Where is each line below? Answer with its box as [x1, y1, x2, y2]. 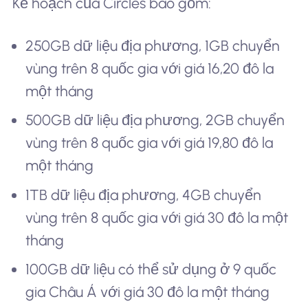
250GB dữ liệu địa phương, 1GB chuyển [25, 36, 280, 54]
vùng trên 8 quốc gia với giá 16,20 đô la [25, 59, 274, 77]
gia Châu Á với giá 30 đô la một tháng [25, 283, 270, 301]
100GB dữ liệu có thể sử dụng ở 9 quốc [25, 261, 277, 278]
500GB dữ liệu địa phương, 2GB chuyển [25, 111, 285, 129]
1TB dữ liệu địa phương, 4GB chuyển [25, 186, 262, 203]
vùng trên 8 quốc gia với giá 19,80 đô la [25, 134, 274, 152]
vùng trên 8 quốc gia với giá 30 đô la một [25, 208, 289, 226]
